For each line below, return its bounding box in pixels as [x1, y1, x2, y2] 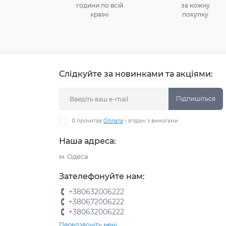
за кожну [181, 2, 210, 9]
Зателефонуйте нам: [59, 172, 145, 181]
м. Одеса [59, 152, 88, 160]
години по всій [76, 2, 123, 9]
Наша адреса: [59, 136, 116, 146]
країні [90, 11, 108, 18]
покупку [182, 11, 208, 18]
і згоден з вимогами [123, 118, 178, 124]
